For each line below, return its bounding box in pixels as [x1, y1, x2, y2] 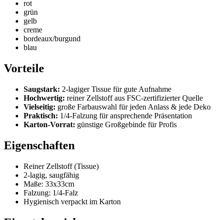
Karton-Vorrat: [24, 120, 75, 129]
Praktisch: [24, 111, 58, 120]
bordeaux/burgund [24, 34, 81, 43]
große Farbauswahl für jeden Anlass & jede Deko [55, 103, 211, 111]
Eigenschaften [4, 139, 75, 152]
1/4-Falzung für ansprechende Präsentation [58, 111, 192, 120]
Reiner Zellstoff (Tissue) [24, 162, 99, 171]
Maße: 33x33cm [24, 180, 74, 189]
